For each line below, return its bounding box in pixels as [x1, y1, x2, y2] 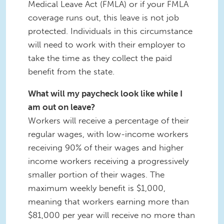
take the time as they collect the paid [28, 52, 172, 63]
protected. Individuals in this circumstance [28, 25, 192, 36]
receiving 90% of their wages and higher [28, 142, 183, 152]
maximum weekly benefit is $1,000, [28, 182, 165, 193]
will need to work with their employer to [28, 39, 185, 49]
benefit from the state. [28, 66, 117, 76]
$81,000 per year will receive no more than [28, 209, 195, 220]
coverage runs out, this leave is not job [28, 12, 179, 22]
